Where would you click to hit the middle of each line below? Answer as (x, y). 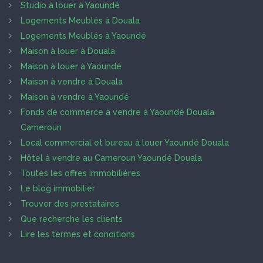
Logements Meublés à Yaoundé (83, 36)
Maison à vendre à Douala (72, 82)
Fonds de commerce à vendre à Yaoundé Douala (117, 112)
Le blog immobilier (58, 189)
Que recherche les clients (72, 219)
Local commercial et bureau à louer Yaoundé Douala (125, 143)
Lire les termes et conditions (78, 235)
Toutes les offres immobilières (80, 173)
